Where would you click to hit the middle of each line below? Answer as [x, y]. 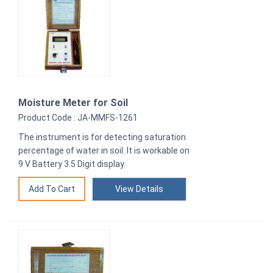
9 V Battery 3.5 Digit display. [72, 164]
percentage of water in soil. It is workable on [104, 151]
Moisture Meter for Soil [73, 103]
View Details [139, 189]
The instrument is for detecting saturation [102, 137]
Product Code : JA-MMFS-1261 [78, 118]
